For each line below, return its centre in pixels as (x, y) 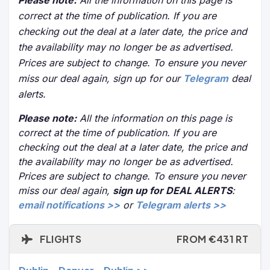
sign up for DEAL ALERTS (172, 190)
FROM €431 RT (212, 239)
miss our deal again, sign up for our (101, 78)
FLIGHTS (59, 239)
